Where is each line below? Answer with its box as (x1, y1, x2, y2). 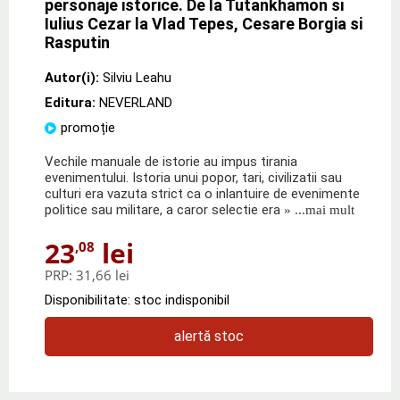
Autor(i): (45, 69, 99, 86)
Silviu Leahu (103, 69, 171, 86)
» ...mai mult (280, 202, 354, 217)
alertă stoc (174, 327, 244, 345)
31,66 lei (76, 265, 129, 284)
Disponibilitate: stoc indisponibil (45, 291, 229, 308)
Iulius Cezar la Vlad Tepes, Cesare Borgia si (45, 13, 362, 33)
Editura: (45, 94, 99, 111)
